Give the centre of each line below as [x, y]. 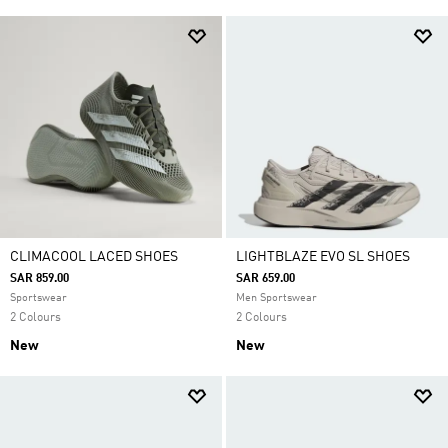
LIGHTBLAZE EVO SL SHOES [323, 257]
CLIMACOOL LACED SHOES [94, 257]
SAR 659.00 [265, 279]
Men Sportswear [276, 298]
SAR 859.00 [39, 279]
